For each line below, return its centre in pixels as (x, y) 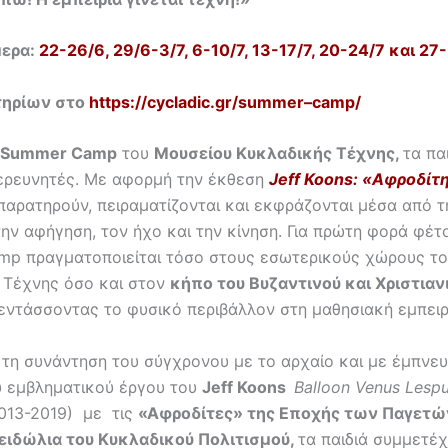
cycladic (178, 101)
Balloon (322, 386)
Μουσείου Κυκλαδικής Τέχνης (274, 153)
